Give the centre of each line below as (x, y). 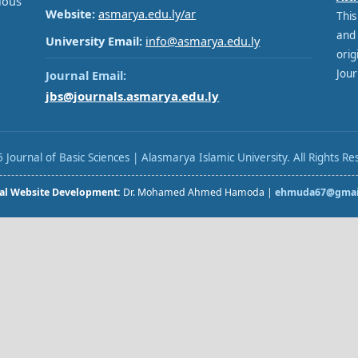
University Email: (94, 41)
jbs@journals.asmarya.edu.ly (133, 96)
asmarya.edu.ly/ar (147, 14)
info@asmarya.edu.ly (203, 41)
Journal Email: (86, 76)
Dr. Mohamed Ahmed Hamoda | (197, 193)
